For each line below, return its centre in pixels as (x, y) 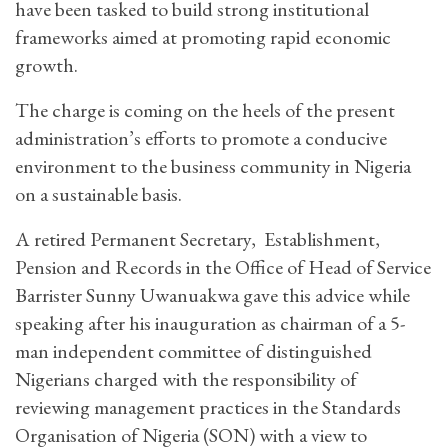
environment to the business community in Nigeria (213, 165)
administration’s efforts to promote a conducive (201, 137)
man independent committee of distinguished (193, 350)
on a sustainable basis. (98, 193)
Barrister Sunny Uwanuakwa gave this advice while (212, 294)
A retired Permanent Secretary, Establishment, (197, 238)
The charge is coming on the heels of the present (205, 109)
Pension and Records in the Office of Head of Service (223, 266)
